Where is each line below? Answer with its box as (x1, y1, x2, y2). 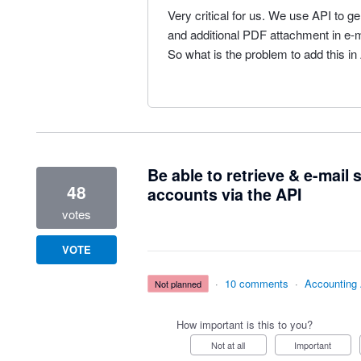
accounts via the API (147, 183, 301, 205)
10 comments (225, 276, 289, 291)
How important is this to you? (176, 317, 313, 332)
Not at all (218, 338, 246, 351)
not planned (161, 277, 202, 290)
